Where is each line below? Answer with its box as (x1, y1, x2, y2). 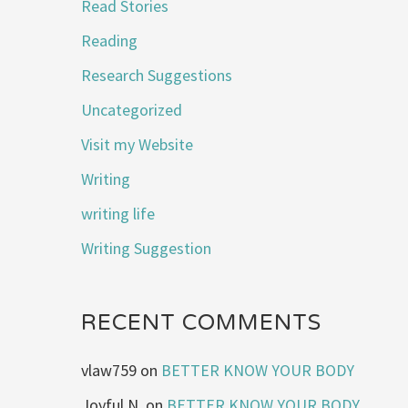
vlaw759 (81, 360, 138, 382)
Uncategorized (81, 98, 183, 120)
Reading (81, 29, 138, 51)
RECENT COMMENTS (81, 309, 322, 336)
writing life (81, 202, 156, 224)
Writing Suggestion (81, 237, 212, 259)
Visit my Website (81, 133, 194, 155)
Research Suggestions (81, 64, 233, 86)
